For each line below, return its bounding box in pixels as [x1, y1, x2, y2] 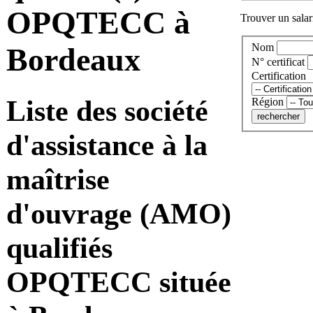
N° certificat [252, 56, 305, 68]
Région [252, 96, 284, 108]
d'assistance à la [6, 128, 208, 161]
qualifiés [6, 231, 112, 264]
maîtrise [6, 162, 110, 196]
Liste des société [6, 94, 208, 127]
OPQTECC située [6, 265, 231, 298]
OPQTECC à [6, 5, 190, 41]
